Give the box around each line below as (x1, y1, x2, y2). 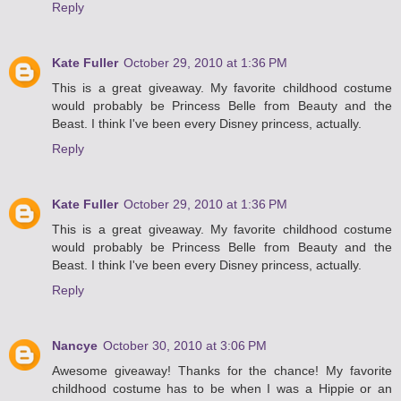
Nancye (52, 338, 98, 354)
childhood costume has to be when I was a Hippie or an (52, 381, 392, 397)
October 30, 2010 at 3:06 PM (103, 338, 267, 354)
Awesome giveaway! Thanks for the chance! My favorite (52, 363, 392, 379)
